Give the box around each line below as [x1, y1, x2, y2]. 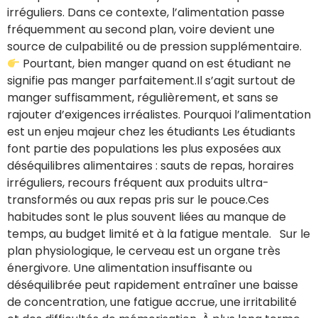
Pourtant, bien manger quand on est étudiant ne [20, 55, 292, 72]
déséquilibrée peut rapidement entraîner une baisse [7, 277, 298, 294]
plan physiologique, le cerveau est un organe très [7, 243, 280, 260]
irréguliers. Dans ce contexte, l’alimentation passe [7, 4, 285, 21]
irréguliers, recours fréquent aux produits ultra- [7, 175, 269, 192]
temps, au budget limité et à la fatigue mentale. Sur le [7, 226, 310, 243]
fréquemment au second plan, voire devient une [7, 21, 275, 38]
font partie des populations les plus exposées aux [7, 141, 281, 158]
